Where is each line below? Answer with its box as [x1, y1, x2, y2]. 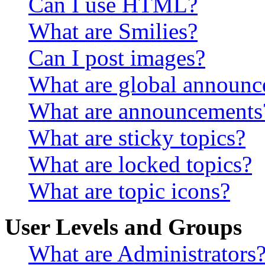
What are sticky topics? [28, 124, 245, 150]
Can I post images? [28, 44, 205, 70]
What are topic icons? [28, 177, 230, 203]
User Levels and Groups [5, 214, 242, 240]
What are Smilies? [28, 18, 198, 44]
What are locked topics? [28, 151, 252, 177]
